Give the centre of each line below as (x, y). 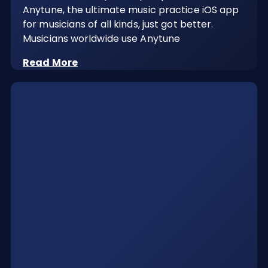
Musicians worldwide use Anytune (102, 38)
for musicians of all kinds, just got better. (118, 24)
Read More (50, 62)
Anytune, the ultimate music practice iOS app (131, 10)
